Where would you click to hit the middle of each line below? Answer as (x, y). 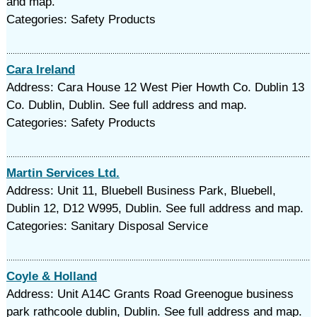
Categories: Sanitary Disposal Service (107, 226)
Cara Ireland (40, 70)
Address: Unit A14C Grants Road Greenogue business (150, 294)
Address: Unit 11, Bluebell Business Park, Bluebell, (141, 191)
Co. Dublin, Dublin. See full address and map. (126, 105)
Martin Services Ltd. (63, 173)
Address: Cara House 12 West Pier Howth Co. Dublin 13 (155, 87)
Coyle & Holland (51, 276)
